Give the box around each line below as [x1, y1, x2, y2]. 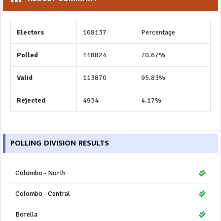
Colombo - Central [15, 189, 70, 198]
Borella [15, 210, 37, 219]
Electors [17, 28, 44, 37]
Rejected [17, 96, 45, 105]
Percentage [141, 28, 175, 37]
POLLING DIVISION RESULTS [10, 137, 109, 150]
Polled [17, 51, 38, 59]
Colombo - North [15, 169, 66, 177]
